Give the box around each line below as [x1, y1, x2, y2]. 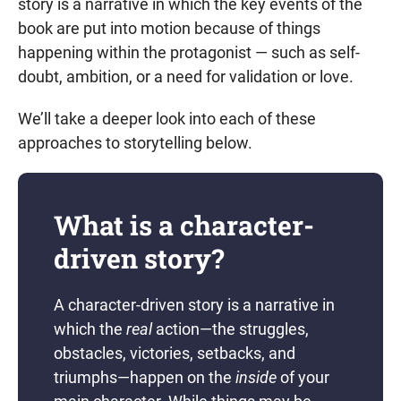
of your [277, 368, 329, 387]
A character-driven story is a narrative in [54, 295, 335, 314]
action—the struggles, [152, 320, 309, 338]
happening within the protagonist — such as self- [18, 43, 360, 62]
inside [235, 368, 277, 387]
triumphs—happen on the [54, 368, 235, 387]
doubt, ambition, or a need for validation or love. [18, 67, 354, 86]
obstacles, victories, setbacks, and [54, 344, 295, 363]
